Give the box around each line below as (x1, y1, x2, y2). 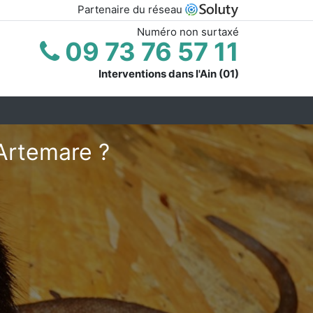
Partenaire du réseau (78, 3, 185, 16)
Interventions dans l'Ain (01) (99, 66, 239, 80)
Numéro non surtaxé (137, 24, 239, 38)
